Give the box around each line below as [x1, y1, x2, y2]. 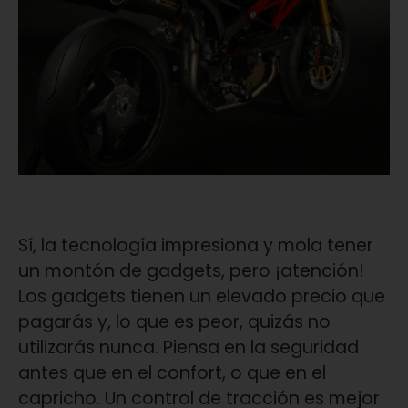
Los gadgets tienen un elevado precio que [18, 284, 385, 310]
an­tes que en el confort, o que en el [18, 361, 326, 386]
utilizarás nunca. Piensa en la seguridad [18, 335, 359, 361]
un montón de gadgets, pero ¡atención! [18, 259, 364, 284]
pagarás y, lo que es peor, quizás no [18, 310, 331, 335]
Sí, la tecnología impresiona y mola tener [18, 233, 373, 259]
